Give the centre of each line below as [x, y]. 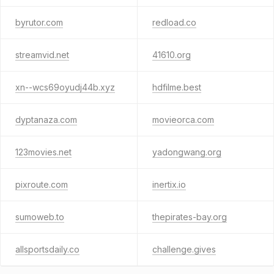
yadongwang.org [187, 152]
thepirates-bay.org [189, 217]
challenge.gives [184, 249]
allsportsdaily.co [47, 249]
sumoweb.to [40, 217]
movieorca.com [183, 120]
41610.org [171, 55]
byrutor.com [39, 22]
